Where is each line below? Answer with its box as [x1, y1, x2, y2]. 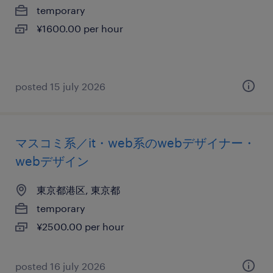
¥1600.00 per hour [37, 23, 123, 34]
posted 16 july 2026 [15, 260, 105, 272]
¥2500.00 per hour [37, 221, 124, 232]
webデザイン [15, 154, 89, 168]
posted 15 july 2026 [15, 80, 105, 92]
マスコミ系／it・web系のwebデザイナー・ [15, 135, 255, 150]
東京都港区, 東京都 [37, 184, 120, 196]
